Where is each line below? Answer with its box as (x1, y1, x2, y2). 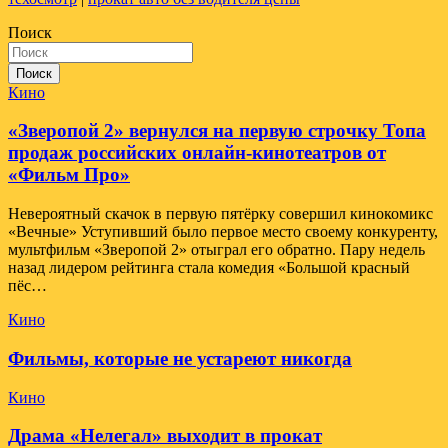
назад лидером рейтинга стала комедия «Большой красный (8, 259, 410, 277)
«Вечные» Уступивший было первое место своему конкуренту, (8, 223, 438, 241)
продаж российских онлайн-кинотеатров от (8, 142, 386, 164)
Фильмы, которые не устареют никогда (8, 347, 352, 369)
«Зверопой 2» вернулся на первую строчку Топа (8, 120, 426, 142)
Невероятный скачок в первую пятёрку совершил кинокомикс (8, 205, 433, 223)
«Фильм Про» (8, 164, 130, 186)
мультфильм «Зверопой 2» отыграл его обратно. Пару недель (8, 241, 425, 259)
